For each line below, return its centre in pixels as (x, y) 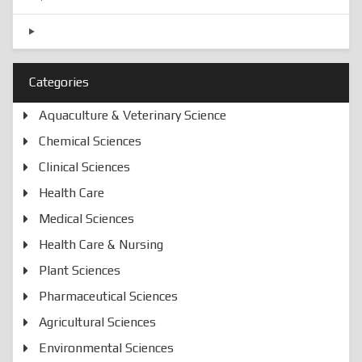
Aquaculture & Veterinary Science (133, 115)
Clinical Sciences (84, 167)
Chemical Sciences (90, 141)
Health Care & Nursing (101, 244)
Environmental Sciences (106, 348)
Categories (59, 82)
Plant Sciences (80, 270)
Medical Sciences (86, 219)
